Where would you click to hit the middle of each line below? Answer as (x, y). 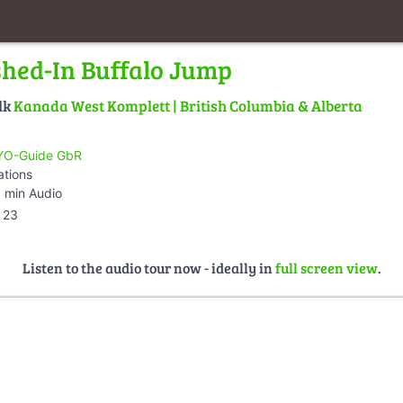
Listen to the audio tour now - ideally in (148, 267)
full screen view (326, 267)
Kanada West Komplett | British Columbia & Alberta (188, 106)
